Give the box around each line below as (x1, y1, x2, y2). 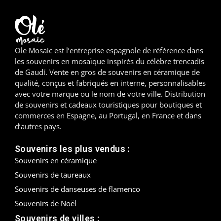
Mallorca (34, 57, 67, 67)
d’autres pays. (15, 121, 62, 132)
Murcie (34, 168, 60, 178)
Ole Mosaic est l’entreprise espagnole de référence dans (15, 45, 203, 56)
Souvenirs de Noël (15, 198, 76, 208)
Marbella (34, 79, 68, 89)
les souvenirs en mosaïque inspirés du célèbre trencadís (15, 56, 204, 67)
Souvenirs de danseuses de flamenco (15, 184, 140, 194)
